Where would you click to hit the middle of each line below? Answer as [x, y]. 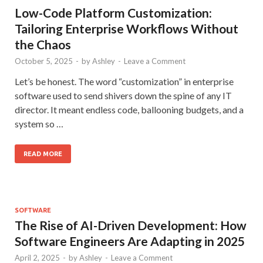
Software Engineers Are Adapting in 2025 [130, 241]
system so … [39, 124]
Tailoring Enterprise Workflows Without [127, 28]
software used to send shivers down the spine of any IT [123, 95]
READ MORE [43, 154]
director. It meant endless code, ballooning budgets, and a [129, 109]
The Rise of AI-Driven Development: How [131, 225]
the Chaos [43, 44]
